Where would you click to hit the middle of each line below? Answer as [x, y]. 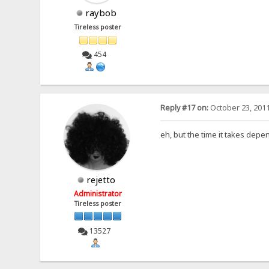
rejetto [101, 179]
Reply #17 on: [184, 107]
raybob [101, 13]
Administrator [98, 193]
